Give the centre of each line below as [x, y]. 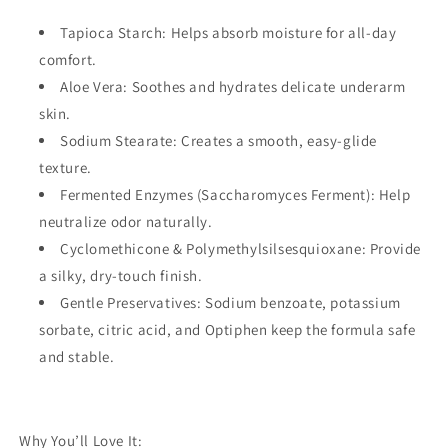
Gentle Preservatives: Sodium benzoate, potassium [230, 302]
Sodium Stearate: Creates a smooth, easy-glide [219, 140]
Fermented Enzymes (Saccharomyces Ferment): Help [235, 194]
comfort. [68, 59]
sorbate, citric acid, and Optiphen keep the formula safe [227, 329]
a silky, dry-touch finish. [121, 275]
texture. [65, 167]
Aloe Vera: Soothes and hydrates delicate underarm [233, 86]
